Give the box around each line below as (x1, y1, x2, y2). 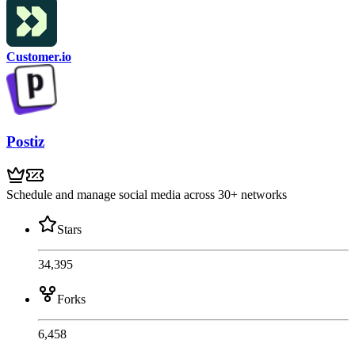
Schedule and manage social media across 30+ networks (6, 187, 287, 201)
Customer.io (6, 50, 71, 64)
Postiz (6, 133, 44, 151)
